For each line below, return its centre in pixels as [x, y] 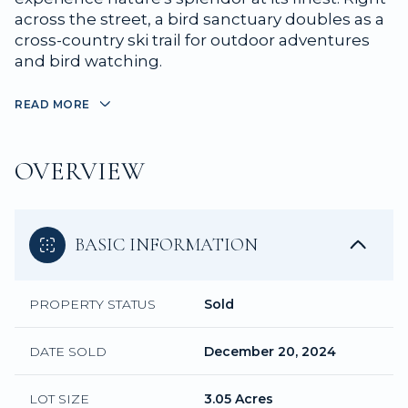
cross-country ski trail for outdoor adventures [192, 40]
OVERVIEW [80, 171]
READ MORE [52, 104]
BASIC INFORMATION [166, 245]
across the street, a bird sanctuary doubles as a [199, 19]
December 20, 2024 [270, 351]
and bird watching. [88, 61]
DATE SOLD [68, 351]
